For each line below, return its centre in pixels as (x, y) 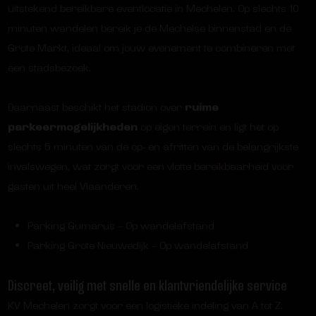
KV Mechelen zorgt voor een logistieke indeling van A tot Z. (145, 305)
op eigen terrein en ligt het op (208, 127)
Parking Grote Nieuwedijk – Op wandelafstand (138, 245)
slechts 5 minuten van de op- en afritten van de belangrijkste (153, 146)
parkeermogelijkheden (72, 127)
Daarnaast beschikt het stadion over (96, 107)
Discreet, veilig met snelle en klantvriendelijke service (147, 285)
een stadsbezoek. (49, 67)
